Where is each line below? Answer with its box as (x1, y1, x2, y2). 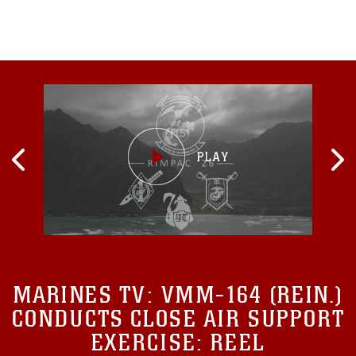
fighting (45, 5, 87, 18)
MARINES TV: (13, 281, 161, 310)
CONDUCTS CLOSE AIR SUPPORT (11, 304, 345, 334)
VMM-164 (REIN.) (161, 281, 343, 310)
